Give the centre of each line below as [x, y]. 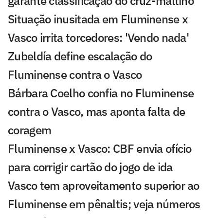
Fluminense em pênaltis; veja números [104, 204]
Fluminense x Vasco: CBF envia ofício [100, 148]
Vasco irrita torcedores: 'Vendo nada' [99, 37]
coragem [30, 130]
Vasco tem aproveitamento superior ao [104, 185]
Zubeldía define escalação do [80, 56]
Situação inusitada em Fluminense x [98, 19]
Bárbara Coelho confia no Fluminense [101, 93]
